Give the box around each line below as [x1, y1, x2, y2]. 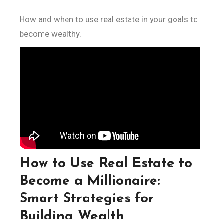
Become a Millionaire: [19, 175, 160, 189]
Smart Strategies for [19, 192, 154, 206]
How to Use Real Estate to [19, 157, 192, 171]
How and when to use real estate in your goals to [19, 14, 25, 24]
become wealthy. [19, 29, 81, 39]
